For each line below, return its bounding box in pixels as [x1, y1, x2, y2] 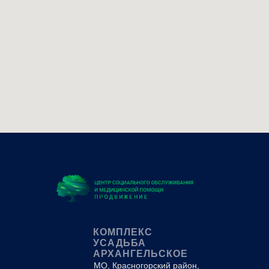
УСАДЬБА [93, 238, 146, 248]
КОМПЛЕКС [93, 227, 153, 237]
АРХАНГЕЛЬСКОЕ [93, 249, 188, 259]
